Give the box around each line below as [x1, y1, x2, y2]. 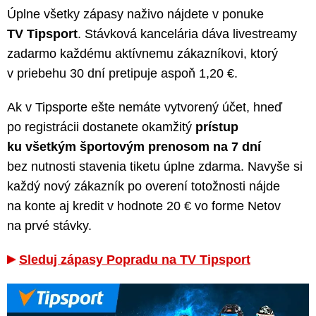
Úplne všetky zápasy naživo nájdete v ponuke [7, 7, 264, 22]
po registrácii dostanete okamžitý [7, 120, 195, 135]
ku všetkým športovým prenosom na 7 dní [7, 140, 261, 154]
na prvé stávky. [7, 219, 92, 233]
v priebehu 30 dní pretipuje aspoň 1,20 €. [7, 66, 238, 81]
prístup [195, 120, 238, 135]
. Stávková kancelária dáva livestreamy [78, 27, 297, 42]
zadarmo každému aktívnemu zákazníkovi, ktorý [7, 47, 278, 61]
